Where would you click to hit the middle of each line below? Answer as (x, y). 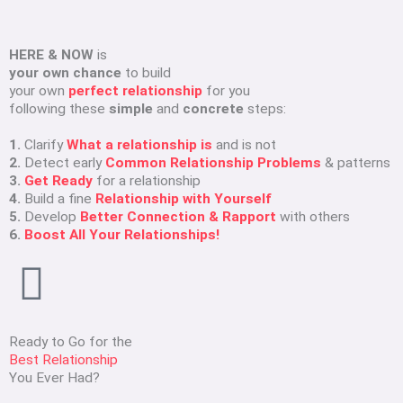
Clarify (44, 145)
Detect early (63, 163)
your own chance (65, 73)
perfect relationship (135, 91)
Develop (50, 217)
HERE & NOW (51, 55)
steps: (265, 109)
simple (131, 109)
